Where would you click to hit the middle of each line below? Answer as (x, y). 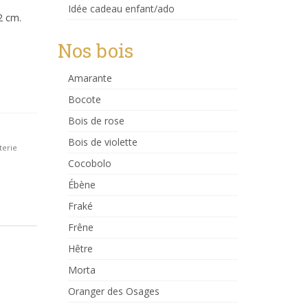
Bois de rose (96, 121)
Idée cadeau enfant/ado (121, 9)
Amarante (90, 78)
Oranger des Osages (113, 291)
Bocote (84, 99)
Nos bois (95, 51)
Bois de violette (102, 142)
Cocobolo (89, 163)
